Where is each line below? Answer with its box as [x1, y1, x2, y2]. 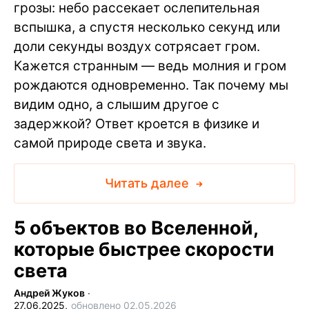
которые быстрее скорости [14, 237, 275, 261]
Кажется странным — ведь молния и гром [14, 57, 286, 74]
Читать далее [104, 175, 192, 190]
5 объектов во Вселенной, [14, 216, 258, 239]
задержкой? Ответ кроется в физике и [14, 115, 259, 132]
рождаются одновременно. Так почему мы [14, 77, 288, 93]
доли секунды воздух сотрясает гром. [14, 38, 260, 54]
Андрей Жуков [14, 286, 85, 299]
